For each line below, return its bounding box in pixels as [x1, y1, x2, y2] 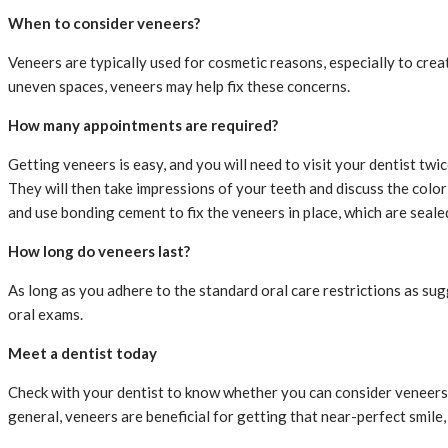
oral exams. [8, 304, 83, 323]
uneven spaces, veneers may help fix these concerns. [8, 76, 350, 95]
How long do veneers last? [8, 241, 190, 260]
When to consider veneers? [8, 13, 200, 32]
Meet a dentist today [8, 343, 157, 362]
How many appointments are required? [8, 115, 278, 134]
